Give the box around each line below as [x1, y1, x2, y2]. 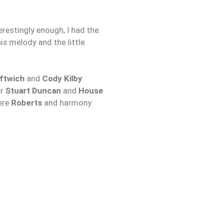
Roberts [11, 98, 44, 108]
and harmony [44, 98, 92, 108]
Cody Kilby [40, 74, 82, 84]
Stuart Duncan [3, 86, 61, 96]
